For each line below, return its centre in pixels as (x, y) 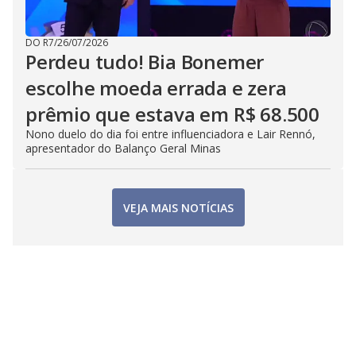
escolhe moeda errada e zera (156, 88)
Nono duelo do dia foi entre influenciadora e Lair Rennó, (170, 134)
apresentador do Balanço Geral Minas (123, 148)
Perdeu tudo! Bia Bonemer (145, 62)
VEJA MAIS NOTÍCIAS (178, 207)
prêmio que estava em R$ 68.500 (172, 114)
